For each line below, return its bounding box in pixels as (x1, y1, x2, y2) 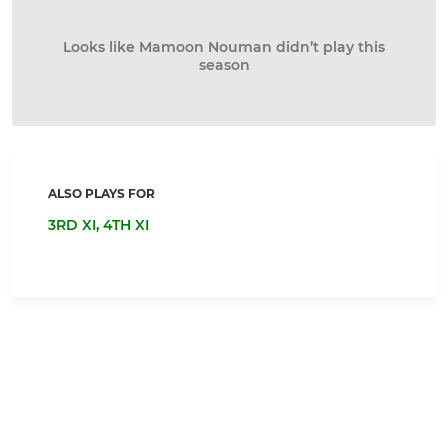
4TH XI (103, 216, 149, 235)
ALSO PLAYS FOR (48, 186, 155, 202)
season (198, 56, 250, 75)
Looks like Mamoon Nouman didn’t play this (63, 38, 385, 57)
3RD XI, (48, 216, 103, 235)
